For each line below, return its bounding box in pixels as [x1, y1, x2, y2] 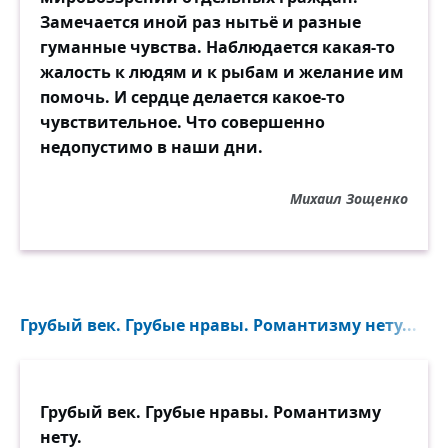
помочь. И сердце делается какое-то [40, 86, 345, 108]
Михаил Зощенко [290, 189, 408, 208]
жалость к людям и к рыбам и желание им [40, 61, 404, 83]
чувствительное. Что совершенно [40, 111, 325, 133]
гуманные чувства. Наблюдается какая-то [40, 36, 395, 58]
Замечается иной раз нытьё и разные [40, 11, 361, 33]
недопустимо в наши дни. [40, 136, 263, 158]
